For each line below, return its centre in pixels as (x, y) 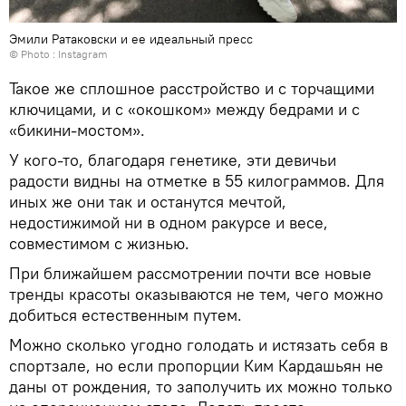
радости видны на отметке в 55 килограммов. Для (197, 181)
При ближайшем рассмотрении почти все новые (190, 274)
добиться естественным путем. (126, 315)
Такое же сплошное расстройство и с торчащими (192, 89)
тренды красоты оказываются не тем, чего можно (196, 295)
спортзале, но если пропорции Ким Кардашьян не (196, 366)
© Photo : (34, 54)
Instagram (83, 54)
